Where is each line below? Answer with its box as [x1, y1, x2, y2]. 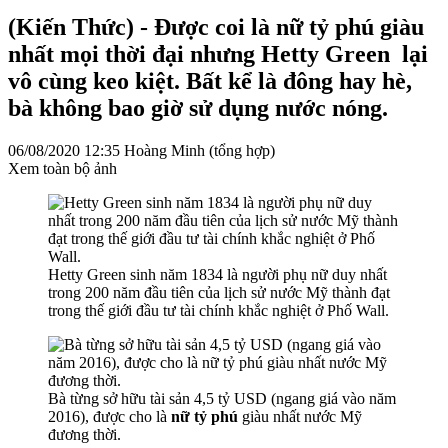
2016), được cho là [48, 407, 171, 425]
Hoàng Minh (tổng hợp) [124, 141, 275, 159]
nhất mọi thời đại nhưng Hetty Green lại [8, 40, 428, 67]
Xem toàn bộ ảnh [8, 159, 117, 177]
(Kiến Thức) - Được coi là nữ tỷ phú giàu [8, 13, 424, 40]
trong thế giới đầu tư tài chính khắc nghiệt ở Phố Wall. [48, 301, 389, 319]
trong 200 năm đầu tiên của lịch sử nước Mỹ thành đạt [48, 283, 390, 301]
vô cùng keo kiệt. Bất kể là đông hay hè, [8, 67, 412, 94]
